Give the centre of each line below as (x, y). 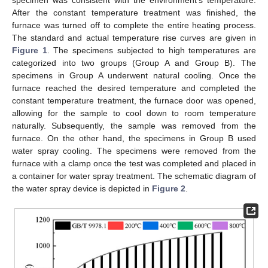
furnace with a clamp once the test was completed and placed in (134, 164)
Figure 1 (30, 51)
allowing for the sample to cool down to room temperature (134, 113)
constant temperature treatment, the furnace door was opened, (134, 101)
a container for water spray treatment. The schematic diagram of (134, 176)
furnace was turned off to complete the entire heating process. (134, 25)
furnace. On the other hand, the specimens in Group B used (134, 138)
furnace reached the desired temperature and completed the (134, 88)
